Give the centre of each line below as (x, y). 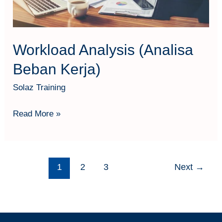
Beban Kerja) (57, 69)
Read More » (37, 114)
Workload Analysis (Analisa (103, 50)
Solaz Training (39, 87)
